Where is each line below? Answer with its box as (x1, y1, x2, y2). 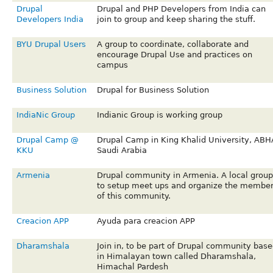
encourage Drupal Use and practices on (96, 50, 252, 60)
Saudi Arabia (96, 146, 147, 155)
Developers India (16, 15, 83, 24)
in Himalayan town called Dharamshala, (96, 252, 256, 261)
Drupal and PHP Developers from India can (96, 4, 266, 14)
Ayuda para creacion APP (96, 216, 195, 226)
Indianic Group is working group (96, 110, 222, 120)
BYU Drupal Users (16, 40, 86, 49)
